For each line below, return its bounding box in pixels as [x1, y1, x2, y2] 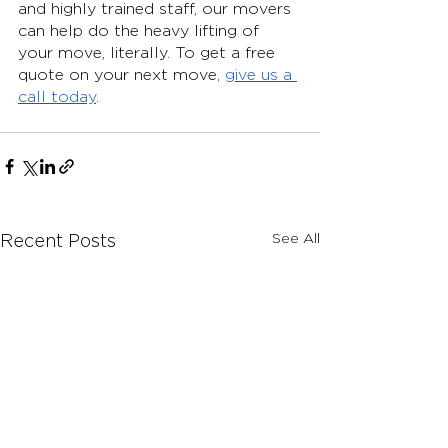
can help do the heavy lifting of [18, 23, 264, 40]
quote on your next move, [18, 67, 225, 84]
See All [272, 232, 320, 247]
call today [18, 89, 96, 106]
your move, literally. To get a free [18, 45, 280, 62]
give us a [225, 67, 297, 84]
